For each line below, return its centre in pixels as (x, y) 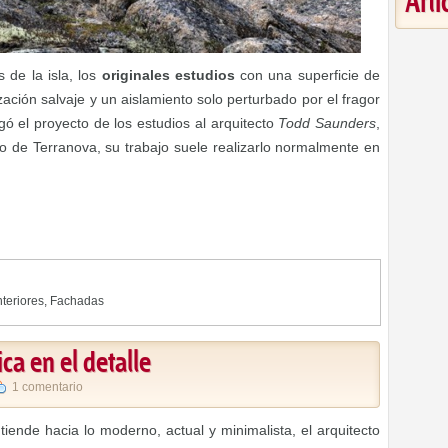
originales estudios (168, 75)
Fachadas (77, 301)
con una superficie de (307, 75)
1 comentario (47, 387)
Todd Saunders (327, 123)
